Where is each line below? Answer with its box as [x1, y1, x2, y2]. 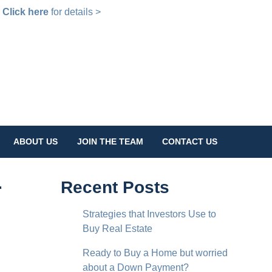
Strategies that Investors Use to [83, 208, 216, 219]
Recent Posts [61, 177, 169, 197]
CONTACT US [162, 137, 218, 147]
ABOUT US [13, 137, 58, 147]
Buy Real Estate [83, 223, 152, 234]
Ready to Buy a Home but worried [83, 247, 228, 258]
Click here [2, 7, 49, 17]
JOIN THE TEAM [76, 137, 143, 147]
